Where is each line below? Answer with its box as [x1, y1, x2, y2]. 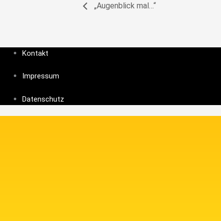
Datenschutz [22, 94, 64, 104]
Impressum [22, 72, 59, 81]
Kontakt [22, 48, 48, 58]
